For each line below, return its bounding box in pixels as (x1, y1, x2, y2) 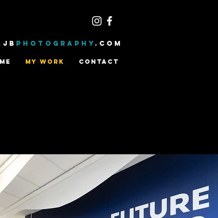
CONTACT (79, 58, 119, 65)
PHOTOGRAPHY (16, 39, 95, 48)
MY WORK (25, 58, 64, 65)
